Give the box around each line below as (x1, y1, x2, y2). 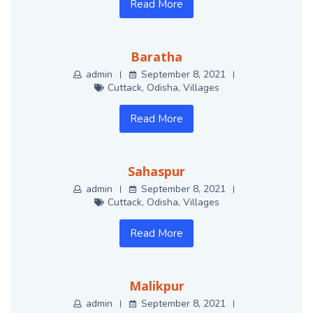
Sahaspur (128, 163, 185, 180)
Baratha (131, 48, 182, 66)
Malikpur (129, 277, 184, 295)
